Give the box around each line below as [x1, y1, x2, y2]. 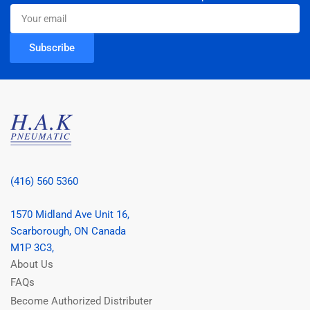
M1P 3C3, [10, 241, 54, 254]
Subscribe [29, 41, 75, 54]
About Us [10, 257, 53, 271]
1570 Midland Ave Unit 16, [10, 208, 129, 221]
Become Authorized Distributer [10, 294, 152, 307]
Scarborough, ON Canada [10, 224, 126, 237]
